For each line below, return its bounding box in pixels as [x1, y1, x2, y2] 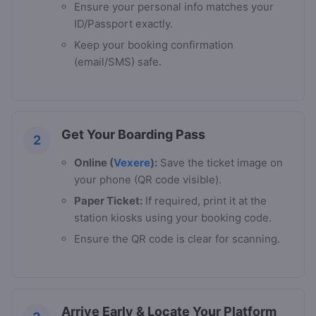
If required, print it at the [142, 194, 267, 208]
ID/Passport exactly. [74, 17, 173, 31]
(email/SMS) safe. [74, 55, 162, 69]
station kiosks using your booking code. [74, 211, 272, 225]
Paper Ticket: [74, 194, 142, 208]
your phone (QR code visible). [74, 173, 221, 187]
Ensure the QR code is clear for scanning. [74, 232, 280, 246]
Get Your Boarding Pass [61, 127, 205, 142]
